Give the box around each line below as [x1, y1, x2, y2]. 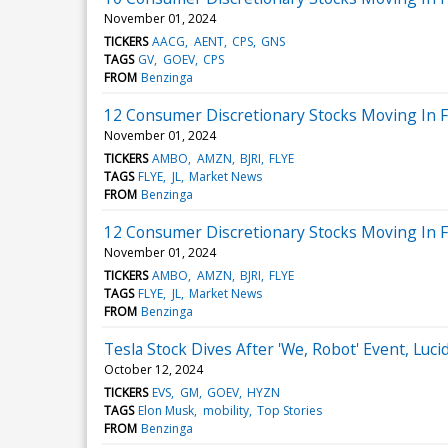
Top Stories [256, 401, 322, 419]
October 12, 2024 [104, 360, 203, 378]
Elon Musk [138, 401, 195, 419]
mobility [202, 401, 249, 419]
